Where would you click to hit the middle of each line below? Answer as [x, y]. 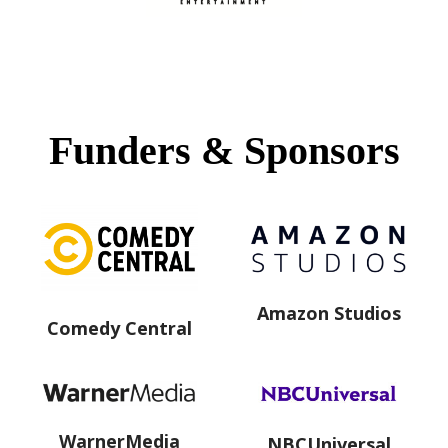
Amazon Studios [328, 312]
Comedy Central [119, 327]
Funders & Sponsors [224, 151]
